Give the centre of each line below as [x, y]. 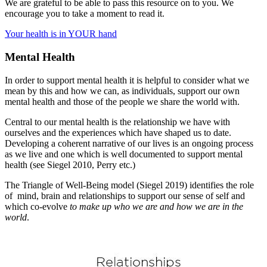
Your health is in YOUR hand [61, 34]
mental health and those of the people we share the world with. [122, 101]
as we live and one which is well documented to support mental [124, 154]
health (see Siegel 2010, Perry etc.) [71, 164]
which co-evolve [36, 206]
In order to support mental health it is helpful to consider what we [127, 80]
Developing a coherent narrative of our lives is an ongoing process [129, 143]
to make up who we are [114, 206]
